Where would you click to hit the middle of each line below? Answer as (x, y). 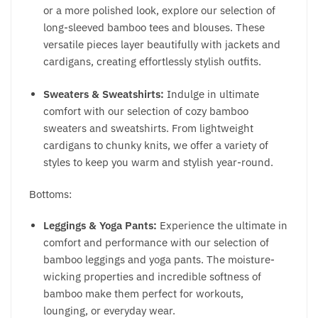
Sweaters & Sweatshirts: (105, 94)
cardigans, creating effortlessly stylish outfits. (152, 62)
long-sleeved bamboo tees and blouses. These (154, 28)
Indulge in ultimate (213, 94)
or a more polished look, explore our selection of (159, 11)
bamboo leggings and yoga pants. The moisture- (159, 260)
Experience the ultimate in (222, 226)
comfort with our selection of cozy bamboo (146, 111)
